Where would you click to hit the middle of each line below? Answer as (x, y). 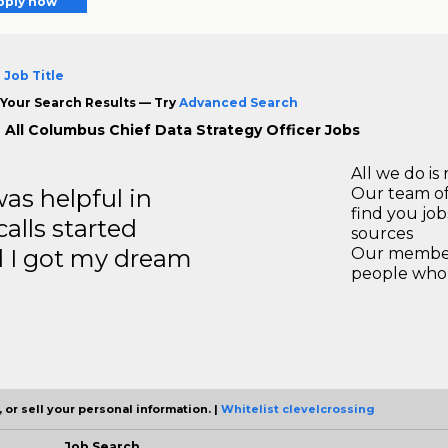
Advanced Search (238, 102)
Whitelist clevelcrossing (298, 408)
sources (382, 233)
